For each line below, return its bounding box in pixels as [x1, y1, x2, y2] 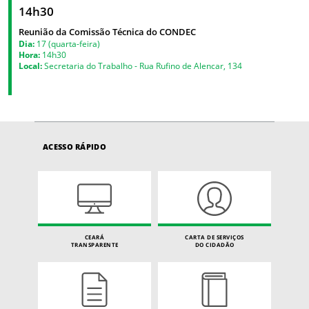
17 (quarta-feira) [34, 37, 100, 49]
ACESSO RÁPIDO [43, 141, 106, 152]
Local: [19, 59, 42, 71]
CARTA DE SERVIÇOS [185, 232, 244, 241]
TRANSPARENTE [70, 240, 119, 248]
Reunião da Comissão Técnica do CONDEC [19, 25, 196, 38]
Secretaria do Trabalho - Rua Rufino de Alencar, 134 [42, 59, 242, 71]
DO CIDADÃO [195, 240, 235, 248]
